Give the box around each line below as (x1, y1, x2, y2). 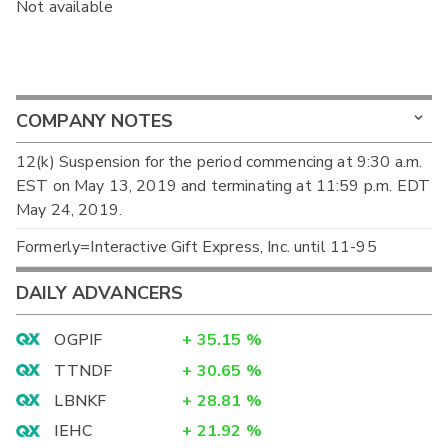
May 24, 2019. (16, 198, 122, 221)
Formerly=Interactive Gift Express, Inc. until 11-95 (16, 236, 377, 259)
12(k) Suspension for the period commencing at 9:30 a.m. (16, 150, 423, 173)
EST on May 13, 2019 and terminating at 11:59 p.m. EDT (16, 174, 430, 197)
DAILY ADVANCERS (16, 280, 184, 305)
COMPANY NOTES (16, 108, 173, 133)
